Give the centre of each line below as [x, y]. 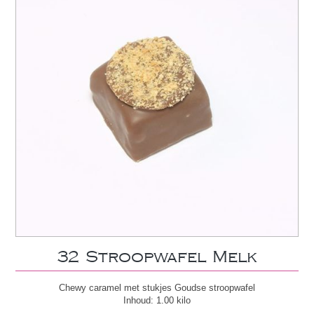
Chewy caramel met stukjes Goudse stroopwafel [157, 288]
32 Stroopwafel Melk [157, 258]
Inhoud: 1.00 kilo [157, 301]
